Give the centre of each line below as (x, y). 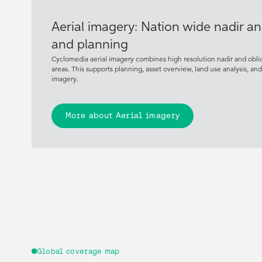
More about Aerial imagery (123, 116)
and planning (90, 45)
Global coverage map (78, 251)
